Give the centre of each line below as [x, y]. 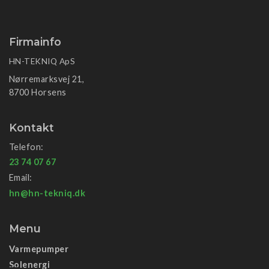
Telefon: [26, 147]
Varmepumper [39, 249]
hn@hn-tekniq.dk [47, 193]
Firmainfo [35, 42]
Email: [21, 178]
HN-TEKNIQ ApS [42, 62]
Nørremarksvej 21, [47, 79]
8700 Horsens [38, 92]
